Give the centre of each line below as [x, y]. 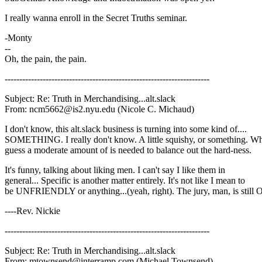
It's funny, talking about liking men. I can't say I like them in [115, 170]
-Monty [18, 38]
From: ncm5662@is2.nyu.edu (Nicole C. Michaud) [99, 109]
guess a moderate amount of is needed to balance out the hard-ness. [128, 150]
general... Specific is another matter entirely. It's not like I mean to [125, 181]
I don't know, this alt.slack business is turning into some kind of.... [126, 129]
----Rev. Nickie [32, 211]
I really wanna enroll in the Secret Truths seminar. [96, 18]
